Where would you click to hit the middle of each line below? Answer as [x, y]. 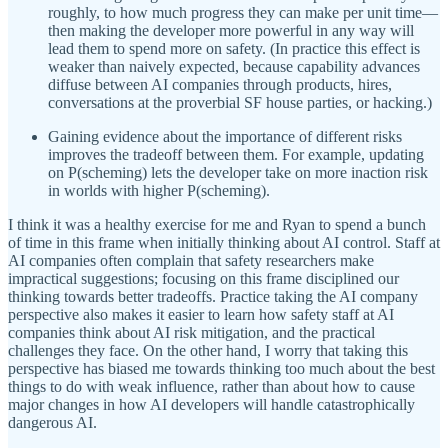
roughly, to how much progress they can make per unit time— [243, 13]
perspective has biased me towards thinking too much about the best [221, 369]
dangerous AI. [52, 423]
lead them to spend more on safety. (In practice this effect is [234, 49]
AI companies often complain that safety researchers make [191, 261]
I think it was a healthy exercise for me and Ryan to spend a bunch [217, 225]
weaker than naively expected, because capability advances [234, 67]
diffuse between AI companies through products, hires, [220, 85]
